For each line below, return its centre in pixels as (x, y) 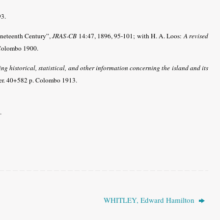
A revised (196, 36)
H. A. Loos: (167, 36)
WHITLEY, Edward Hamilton (150, 200)
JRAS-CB (65, 36)
